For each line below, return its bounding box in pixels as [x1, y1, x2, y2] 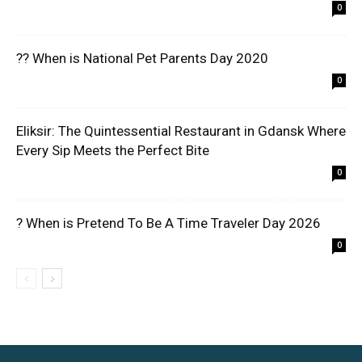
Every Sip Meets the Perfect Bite [16, 142, 209, 159]
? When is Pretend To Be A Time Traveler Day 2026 [16, 215, 321, 232]
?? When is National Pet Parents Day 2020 [16, 50, 268, 67]
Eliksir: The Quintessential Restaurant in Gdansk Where [16, 123, 346, 140]
